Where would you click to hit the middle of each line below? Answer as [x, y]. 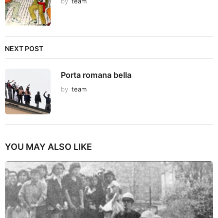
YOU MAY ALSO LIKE [48, 147]
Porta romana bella [96, 75]
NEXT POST [24, 49]
